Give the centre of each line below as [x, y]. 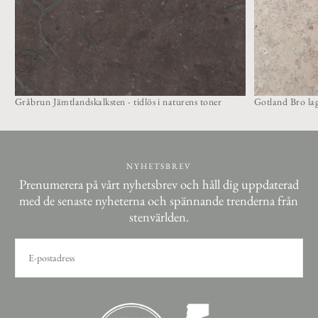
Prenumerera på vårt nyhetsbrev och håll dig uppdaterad [159, 185]
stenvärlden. [159, 217]
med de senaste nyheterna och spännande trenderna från [159, 201]
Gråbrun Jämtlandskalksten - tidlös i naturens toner [118, 102]
